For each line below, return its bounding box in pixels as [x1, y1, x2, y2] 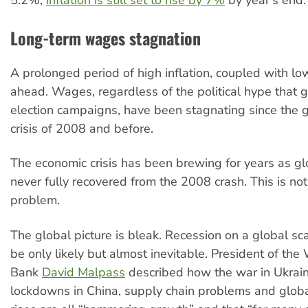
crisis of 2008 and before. [10, 120, 153, 137]
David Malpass [42, 263, 125, 280]
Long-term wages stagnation [10, 25, 201, 50]
